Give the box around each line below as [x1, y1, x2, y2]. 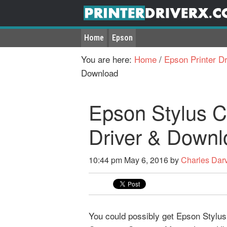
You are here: [81, 53, 134, 65]
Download [81, 66, 118, 79]
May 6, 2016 [124, 154, 168, 166]
